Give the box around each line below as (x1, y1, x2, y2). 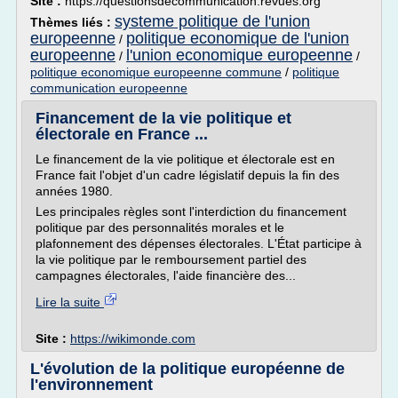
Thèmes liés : (30, 15, 115, 29)
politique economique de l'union (126, 29, 349, 47)
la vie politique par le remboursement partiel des (36, 252, 306, 267)
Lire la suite (36, 295, 104, 309)
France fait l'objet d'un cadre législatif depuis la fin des (36, 168, 339, 182)
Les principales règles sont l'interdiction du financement (36, 204, 346, 219)
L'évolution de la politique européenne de (30, 360, 345, 378)
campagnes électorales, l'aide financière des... (36, 268, 296, 283)
